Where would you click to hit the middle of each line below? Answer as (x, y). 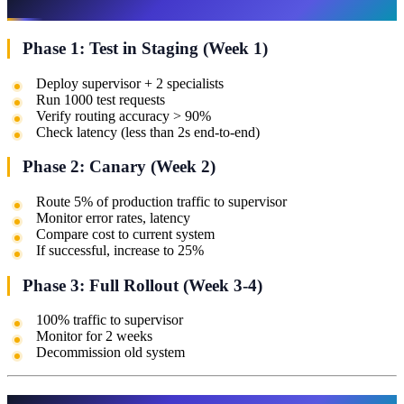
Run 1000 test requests (101, 99)
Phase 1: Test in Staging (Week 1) (145, 48)
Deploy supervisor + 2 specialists (130, 83)
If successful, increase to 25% (120, 251)
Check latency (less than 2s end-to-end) (148, 132)
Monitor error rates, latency (113, 218)
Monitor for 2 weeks (94, 336)
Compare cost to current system (125, 234)
